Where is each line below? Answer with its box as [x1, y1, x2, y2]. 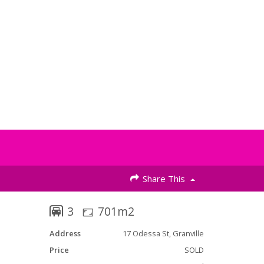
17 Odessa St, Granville [122, 228, 204, 239]
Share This [140, 173, 187, 184]
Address [49, 228, 81, 239]
